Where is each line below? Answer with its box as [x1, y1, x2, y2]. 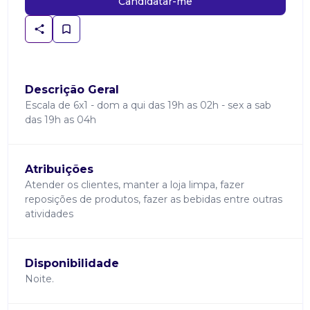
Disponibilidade [24, 257, 119, 270]
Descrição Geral [24, 83, 119, 96]
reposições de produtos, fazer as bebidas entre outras [24, 193, 282, 206]
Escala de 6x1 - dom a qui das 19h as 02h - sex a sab [24, 99, 271, 111]
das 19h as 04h [24, 113, 96, 126]
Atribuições [24, 163, 93, 176]
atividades [24, 208, 73, 220]
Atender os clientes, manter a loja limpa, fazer [24, 179, 244, 191]
